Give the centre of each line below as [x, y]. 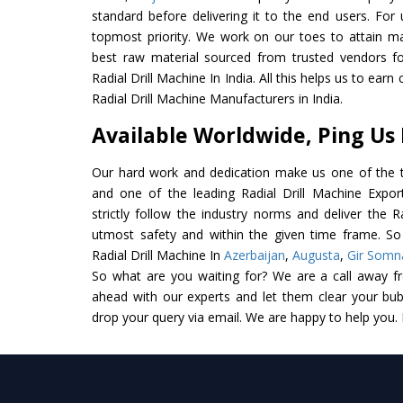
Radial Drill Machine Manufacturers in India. [217, 98]
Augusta [316, 255]
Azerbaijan [255, 255]
